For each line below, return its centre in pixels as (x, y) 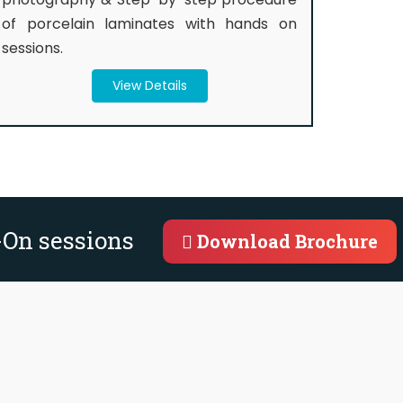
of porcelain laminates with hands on (149, 24)
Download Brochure (285, 241)
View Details (149, 85)
